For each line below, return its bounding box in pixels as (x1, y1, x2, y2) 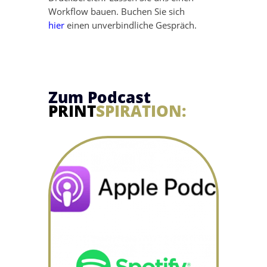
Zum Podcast (48, 86, 151, 108)
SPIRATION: (95, 100, 187, 122)
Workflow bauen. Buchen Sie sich (48, 5, 185, 18)
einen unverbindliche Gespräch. (64, 19, 197, 32)
